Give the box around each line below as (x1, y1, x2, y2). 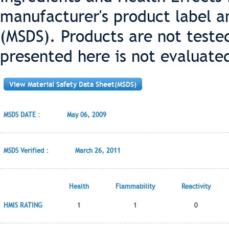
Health (69, 182, 89, 190)
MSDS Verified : (4, 147, 49, 154)
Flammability (116, 182, 155, 190)
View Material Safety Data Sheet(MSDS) (9, 80, 136, 88)
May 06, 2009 (67, 111, 106, 119)
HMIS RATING (4, 201, 42, 209)
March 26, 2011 (75, 147, 121, 154)
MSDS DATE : (4, 111, 40, 119)
